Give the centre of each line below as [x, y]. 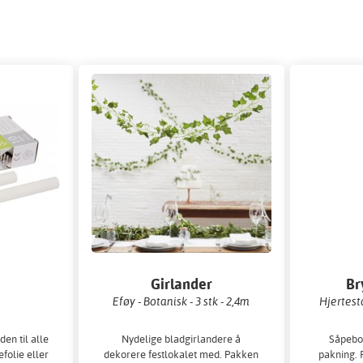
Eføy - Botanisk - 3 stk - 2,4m [181, 301]
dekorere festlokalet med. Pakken [181, 354]
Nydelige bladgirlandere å [181, 338]
